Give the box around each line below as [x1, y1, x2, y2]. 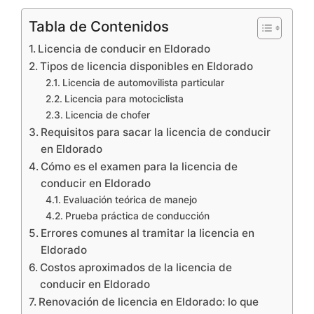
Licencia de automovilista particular [62, 76, 224, 88]
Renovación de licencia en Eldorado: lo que [39, 294, 259, 308]
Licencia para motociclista [64, 93, 184, 104]
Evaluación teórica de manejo [62, 193, 197, 205]
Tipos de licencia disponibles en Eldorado [40, 59, 254, 73]
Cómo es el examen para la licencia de [41, 159, 238, 173]
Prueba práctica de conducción [64, 210, 210, 221]
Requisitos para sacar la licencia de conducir [41, 125, 271, 139]
